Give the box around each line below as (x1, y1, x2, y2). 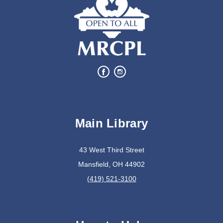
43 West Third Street (79, 146, 144, 154)
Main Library (75, 116, 148, 130)
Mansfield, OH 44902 (78, 160, 145, 169)
